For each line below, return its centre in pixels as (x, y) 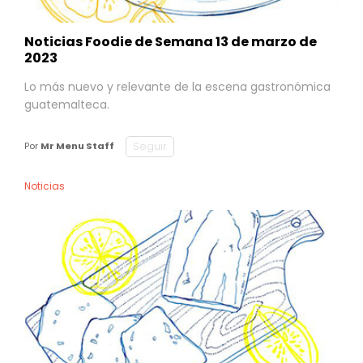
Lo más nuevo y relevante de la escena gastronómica (177, 86)
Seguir (150, 146)
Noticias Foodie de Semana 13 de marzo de (171, 41)
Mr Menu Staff (77, 146)
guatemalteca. (67, 104)
